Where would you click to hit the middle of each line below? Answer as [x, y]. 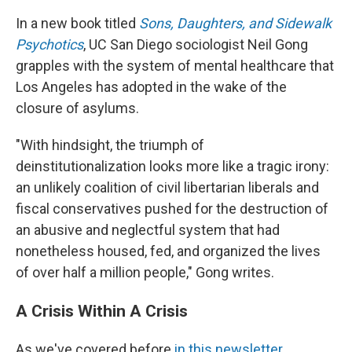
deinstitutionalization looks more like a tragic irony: [172, 166]
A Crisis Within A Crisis [102, 311]
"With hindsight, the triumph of [110, 145]
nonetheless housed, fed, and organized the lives [168, 251]
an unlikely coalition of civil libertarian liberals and [167, 187]
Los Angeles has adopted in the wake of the [151, 87]
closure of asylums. [77, 108]
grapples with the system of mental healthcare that [175, 66]
